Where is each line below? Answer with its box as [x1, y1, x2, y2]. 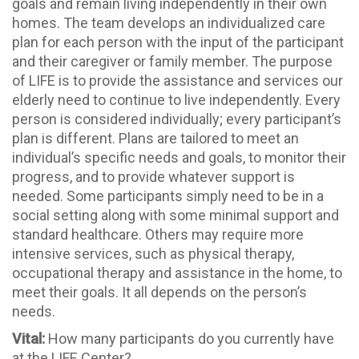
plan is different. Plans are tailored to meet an [12, 130, 299, 147]
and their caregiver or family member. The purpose [12, 53, 333, 71]
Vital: [12, 329, 45, 347]
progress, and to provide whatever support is [12, 168, 295, 186]
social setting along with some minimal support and [12, 207, 339, 224]
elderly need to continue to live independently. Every [12, 91, 341, 109]
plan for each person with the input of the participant [12, 34, 344, 51]
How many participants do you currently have [45, 329, 334, 347]
